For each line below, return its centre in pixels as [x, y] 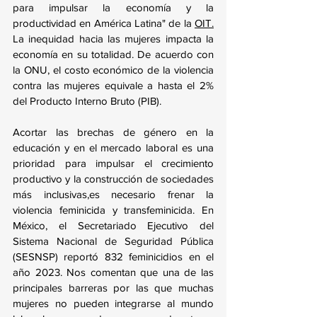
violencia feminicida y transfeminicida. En [113, 210]
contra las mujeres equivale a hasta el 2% [113, 86]
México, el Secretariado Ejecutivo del [113, 226]
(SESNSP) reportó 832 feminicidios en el [113, 257]
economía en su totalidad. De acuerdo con [113, 54]
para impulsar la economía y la [113, 8]
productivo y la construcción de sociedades [113, 179]
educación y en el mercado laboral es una [113, 148]
